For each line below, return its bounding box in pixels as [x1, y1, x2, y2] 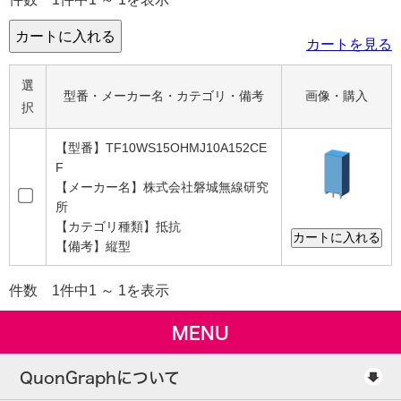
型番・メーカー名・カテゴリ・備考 [64, 88, 264, 103]
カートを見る [306, 36, 392, 52]
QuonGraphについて [20, 369, 181, 386]
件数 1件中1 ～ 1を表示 [9, 282, 169, 298]
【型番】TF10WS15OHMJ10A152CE [55, 140, 267, 155]
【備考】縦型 [55, 238, 131, 253]
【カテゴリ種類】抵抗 [55, 218, 181, 234]
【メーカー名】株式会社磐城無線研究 [55, 179, 269, 194]
